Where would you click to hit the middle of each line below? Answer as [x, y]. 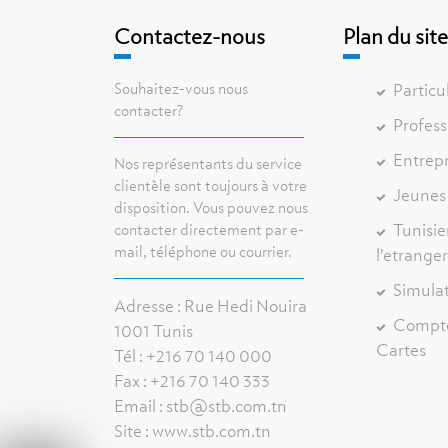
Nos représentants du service [208, 163]
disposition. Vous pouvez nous [211, 207]
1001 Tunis [154, 330]
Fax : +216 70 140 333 [192, 380]
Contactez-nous [190, 36]
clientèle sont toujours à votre [211, 185]
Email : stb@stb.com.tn [201, 405]
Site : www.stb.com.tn [193, 430]
